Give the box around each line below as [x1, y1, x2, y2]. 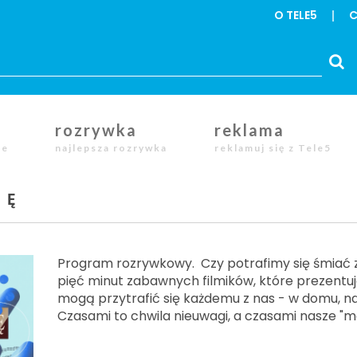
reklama [214, 120, 284, 139]
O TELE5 [274, 7, 317, 23]
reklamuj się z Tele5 [214, 142, 331, 154]
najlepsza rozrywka [55, 142, 167, 154]
